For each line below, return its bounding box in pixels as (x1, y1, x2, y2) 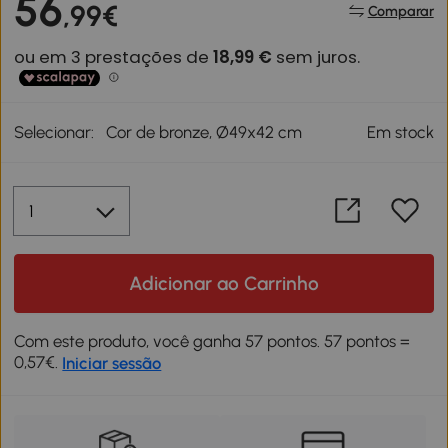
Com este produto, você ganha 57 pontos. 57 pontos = (14, 330, 411, 351)
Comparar (367, 2, 434, 21)
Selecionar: (14, 121, 95, 142)
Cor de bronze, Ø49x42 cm (106, 121, 303, 142)
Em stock (366, 121, 434, 142)
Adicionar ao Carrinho (129, 271, 319, 295)
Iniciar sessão (62, 352, 162, 373)
